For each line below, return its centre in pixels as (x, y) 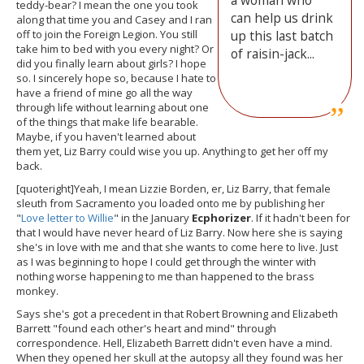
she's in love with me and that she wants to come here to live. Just (177, 247)
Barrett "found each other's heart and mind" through (146, 328)
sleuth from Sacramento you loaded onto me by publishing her (171, 203)
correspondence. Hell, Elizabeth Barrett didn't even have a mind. (174, 343)
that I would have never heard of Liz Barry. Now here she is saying (179, 232)
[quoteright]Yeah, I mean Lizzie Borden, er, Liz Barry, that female (173, 188)
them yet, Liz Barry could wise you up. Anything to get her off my (172, 151)
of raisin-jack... (272, 54)
